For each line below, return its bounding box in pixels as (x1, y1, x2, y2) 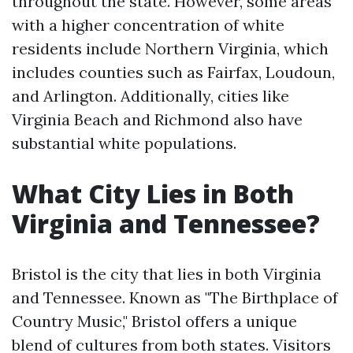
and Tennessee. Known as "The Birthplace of (12, 288, 338, 307)
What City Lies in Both (12, 176, 294, 210)
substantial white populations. (12, 133, 236, 153)
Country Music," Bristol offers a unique (12, 311, 297, 331)
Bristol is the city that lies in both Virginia (12, 264, 321, 284)
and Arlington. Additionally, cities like (12, 86, 289, 106)
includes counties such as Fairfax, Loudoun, (12, 62, 335, 82)
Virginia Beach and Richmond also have (12, 110, 303, 129)
